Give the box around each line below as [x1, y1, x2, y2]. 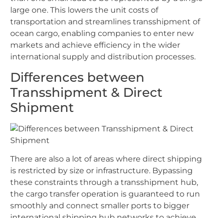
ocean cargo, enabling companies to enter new [10, 29, 194, 38]
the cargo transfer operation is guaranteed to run [10, 189, 200, 199]
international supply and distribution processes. [10, 52, 196, 62]
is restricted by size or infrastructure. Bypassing [10, 166, 193, 176]
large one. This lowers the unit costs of [10, 5, 158, 15]
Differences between [10, 69, 145, 85]
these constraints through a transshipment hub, [10, 178, 198, 187]
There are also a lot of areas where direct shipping [10, 154, 202, 164]
